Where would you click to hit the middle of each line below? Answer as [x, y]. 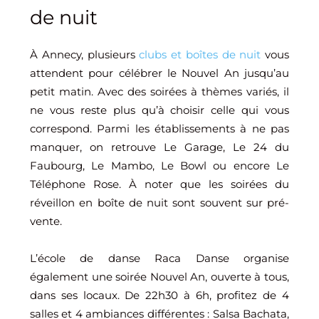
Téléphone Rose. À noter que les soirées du [159, 184]
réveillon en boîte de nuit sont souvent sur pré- [159, 202]
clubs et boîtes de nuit [200, 54]
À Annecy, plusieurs [85, 54]
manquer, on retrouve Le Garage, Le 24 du [159, 147]
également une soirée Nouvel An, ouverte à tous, [159, 276]
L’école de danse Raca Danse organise [159, 258]
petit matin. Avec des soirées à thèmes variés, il [159, 91]
